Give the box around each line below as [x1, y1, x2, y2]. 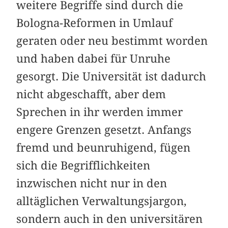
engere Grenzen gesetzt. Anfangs [16, 123, 192, 137]
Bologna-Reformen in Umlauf [16, 16, 173, 30]
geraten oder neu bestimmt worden [16, 34, 208, 48]
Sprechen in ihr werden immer [16, 105, 183, 119]
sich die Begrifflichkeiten [16, 159, 151, 173]
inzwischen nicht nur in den [16, 177, 167, 190]
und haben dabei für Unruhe [16, 52, 171, 66]
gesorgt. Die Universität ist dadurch [16, 70, 207, 83]
